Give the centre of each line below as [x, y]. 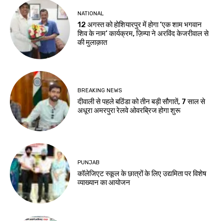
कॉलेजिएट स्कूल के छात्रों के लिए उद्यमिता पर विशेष [142, 173]
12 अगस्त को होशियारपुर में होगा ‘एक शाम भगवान [140, 25]
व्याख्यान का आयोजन [104, 182]
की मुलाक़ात [92, 43]
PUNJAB [89, 162]
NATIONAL [91, 14]
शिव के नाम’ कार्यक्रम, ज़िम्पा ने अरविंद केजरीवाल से [143, 34]
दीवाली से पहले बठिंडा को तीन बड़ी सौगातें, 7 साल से [142, 101]
